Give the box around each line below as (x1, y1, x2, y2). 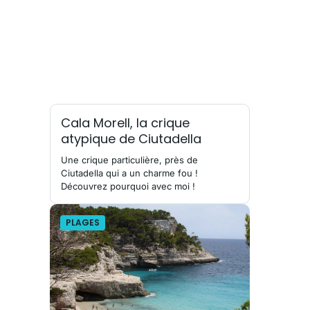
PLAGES (66, 217, 100, 229)
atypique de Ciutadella (61, 130, 201, 148)
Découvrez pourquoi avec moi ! (61, 181, 195, 192)
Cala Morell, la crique (61, 114, 190, 132)
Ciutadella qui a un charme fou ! (61, 167, 198, 179)
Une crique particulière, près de (61, 154, 198, 166)
